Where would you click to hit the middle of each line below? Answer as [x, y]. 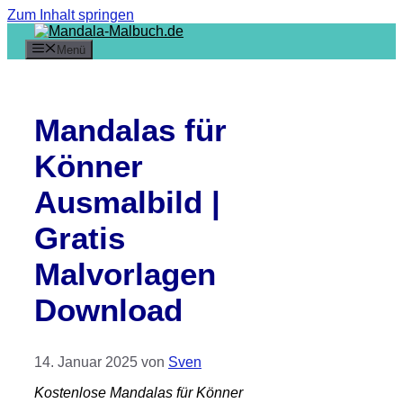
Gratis [80, 238]
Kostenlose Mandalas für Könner [139, 393]
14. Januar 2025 [86, 363]
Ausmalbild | [127, 202]
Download [108, 310]
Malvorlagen [125, 274]
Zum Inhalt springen [71, 15]
